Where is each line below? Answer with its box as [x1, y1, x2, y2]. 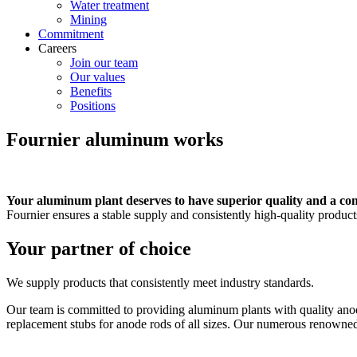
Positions [70, 99, 116, 112]
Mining [70, 13, 107, 26]
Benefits [70, 84, 112, 98]
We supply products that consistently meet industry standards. [6, 275, 314, 289]
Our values [70, 70, 125, 84]
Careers [38, 41, 76, 55]
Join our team [70, 56, 138, 69]
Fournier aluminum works [6, 128, 223, 150]
